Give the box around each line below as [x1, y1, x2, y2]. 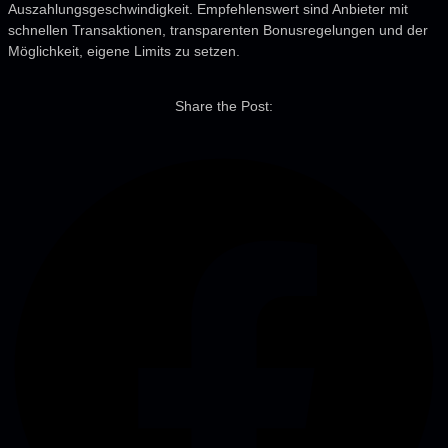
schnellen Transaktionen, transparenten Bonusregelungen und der [8, 21, 428, 38]
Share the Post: [175, 98, 273, 115]
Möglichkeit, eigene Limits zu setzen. [8, 42, 240, 59]
